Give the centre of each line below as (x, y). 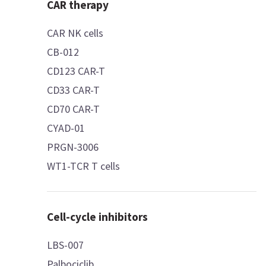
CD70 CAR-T (74, 109)
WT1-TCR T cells (84, 166)
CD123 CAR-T (77, 71)
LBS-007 (66, 245)
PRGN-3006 (73, 147)
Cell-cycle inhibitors (98, 217)
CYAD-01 (66, 128)
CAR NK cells (75, 33)
